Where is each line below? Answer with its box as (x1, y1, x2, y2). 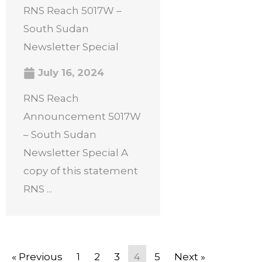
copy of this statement (23, 165, 138, 177)
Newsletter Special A (23, 147, 128, 158)
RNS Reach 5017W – (23, 5, 122, 16)
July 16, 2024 (35, 67, 104, 78)
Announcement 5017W (23, 111, 141, 122)
